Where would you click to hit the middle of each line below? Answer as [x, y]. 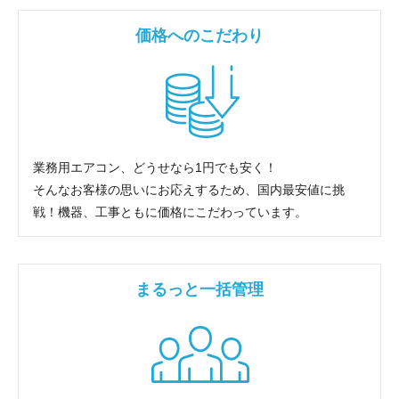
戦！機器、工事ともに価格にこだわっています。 [170, 212]
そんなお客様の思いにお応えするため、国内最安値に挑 [189, 189]
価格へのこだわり [199, 35]
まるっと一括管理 [199, 289]
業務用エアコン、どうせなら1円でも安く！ [155, 167]
